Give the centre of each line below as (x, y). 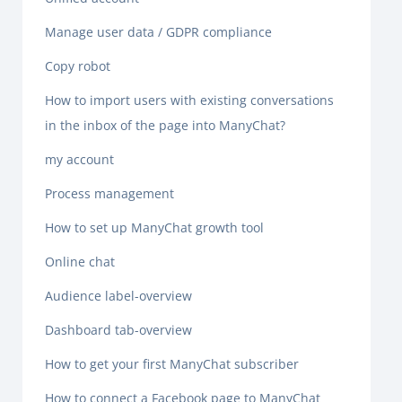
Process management (109, 193)
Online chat (80, 262)
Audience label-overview (118, 296)
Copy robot (78, 66)
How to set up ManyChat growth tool (154, 227)
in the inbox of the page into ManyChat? (165, 125)
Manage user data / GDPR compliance (158, 32)
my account (79, 159)
